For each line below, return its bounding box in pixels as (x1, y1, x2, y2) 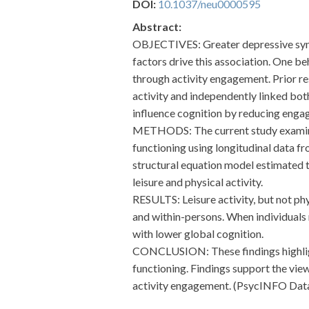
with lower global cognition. (132, 227, 263, 240)
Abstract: (132, 20, 181, 33)
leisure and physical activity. (132, 175, 263, 188)
